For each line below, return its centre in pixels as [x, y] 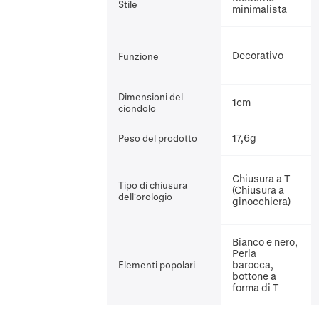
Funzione [139, 56]
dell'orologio [146, 196]
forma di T [256, 287]
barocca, [253, 265]
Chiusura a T [261, 178]
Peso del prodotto [158, 138]
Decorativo [258, 55]
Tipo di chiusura [153, 184]
